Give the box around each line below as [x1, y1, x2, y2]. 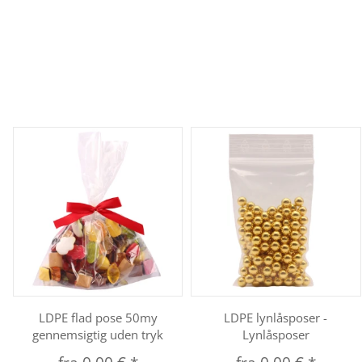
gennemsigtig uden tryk [32, 326, 164, 343]
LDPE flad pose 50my [38, 309, 158, 326]
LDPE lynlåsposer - [224, 309, 328, 326]
